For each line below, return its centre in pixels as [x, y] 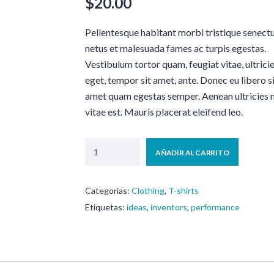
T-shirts [183, 191]
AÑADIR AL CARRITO [192, 152]
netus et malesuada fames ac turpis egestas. [176, 48]
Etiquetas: [106, 207]
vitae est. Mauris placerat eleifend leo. [164, 112]
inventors [169, 207]
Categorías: [108, 191]
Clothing [148, 191]
